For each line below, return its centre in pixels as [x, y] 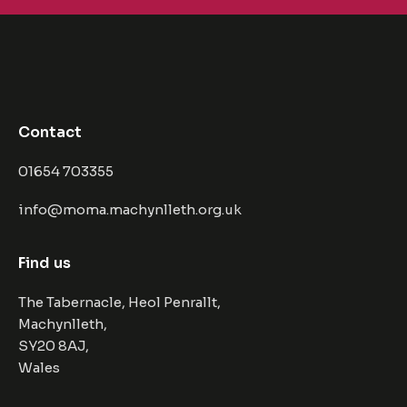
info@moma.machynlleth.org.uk [130, 210]
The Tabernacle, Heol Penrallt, [119, 302]
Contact [50, 133]
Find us [45, 263]
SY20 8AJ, [54, 345]
